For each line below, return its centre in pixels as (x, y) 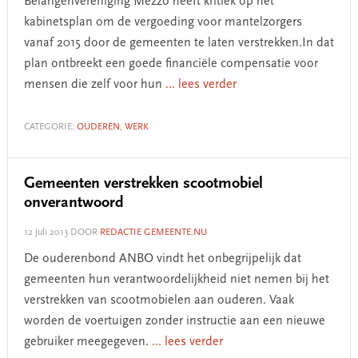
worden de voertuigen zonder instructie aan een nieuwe (174, 321)
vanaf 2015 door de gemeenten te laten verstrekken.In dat (179, 43)
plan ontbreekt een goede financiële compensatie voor (171, 64)
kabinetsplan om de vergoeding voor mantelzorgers (163, 22)
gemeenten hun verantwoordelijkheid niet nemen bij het (176, 280)
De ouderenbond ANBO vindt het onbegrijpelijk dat (162, 259)
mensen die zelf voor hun (94, 85)
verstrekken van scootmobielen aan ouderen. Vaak (159, 300)
